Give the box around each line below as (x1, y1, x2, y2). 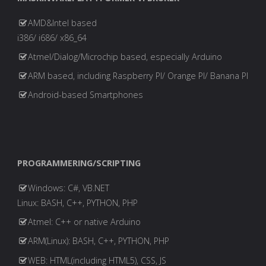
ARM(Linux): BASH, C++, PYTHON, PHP (28, 235, 170, 247)
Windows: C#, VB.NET (28, 182, 110, 194)
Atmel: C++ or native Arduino (28, 216, 141, 228)
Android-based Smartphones (28, 89, 144, 101)
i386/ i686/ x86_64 (17, 31, 87, 43)
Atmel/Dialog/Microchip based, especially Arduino (28, 51, 223, 63)
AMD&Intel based (28, 17, 97, 28)
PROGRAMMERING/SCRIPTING (17, 157, 141, 169)
